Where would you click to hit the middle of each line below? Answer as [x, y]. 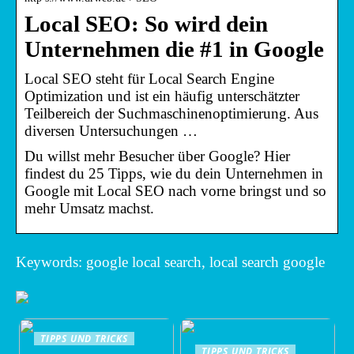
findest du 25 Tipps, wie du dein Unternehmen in [174, 173]
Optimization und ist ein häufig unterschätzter [162, 96]
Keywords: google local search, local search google [170, 262]
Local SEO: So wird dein [146, 24]
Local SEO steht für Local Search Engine [149, 78]
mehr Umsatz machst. [89, 208]
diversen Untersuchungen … [111, 130]
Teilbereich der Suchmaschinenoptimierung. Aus [171, 113]
